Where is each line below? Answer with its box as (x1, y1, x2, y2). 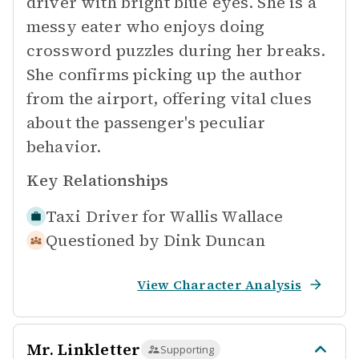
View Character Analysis (137, 276, 301, 293)
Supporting (159, 342, 214, 357)
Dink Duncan (163, 229, 265, 252)
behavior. (26, 135, 102, 158)
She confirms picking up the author (26, 63, 303, 86)
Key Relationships (26, 169, 168, 192)
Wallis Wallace (169, 205, 284, 228)
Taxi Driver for (46, 205, 167, 228)
